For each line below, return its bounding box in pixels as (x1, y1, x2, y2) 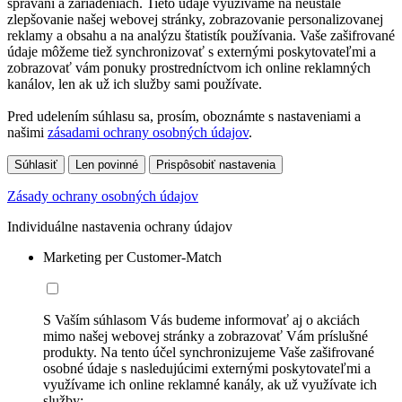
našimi (7, 125, 48, 141)
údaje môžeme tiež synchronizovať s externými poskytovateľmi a (7, 44, 376, 60)
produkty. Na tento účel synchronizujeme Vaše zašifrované (43, 345, 374, 361)
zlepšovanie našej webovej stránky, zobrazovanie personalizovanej (7, 12, 383, 28)
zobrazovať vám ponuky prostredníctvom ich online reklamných (7, 60, 371, 76)
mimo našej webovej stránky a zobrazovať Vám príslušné (43, 328, 368, 345)
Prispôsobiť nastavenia (156, 158, 275, 172)
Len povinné (75, 158, 138, 172)
